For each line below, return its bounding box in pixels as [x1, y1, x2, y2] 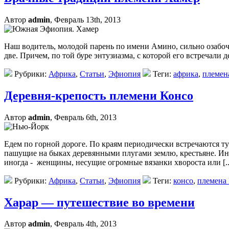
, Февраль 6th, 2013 [50, 112, 117, 122]
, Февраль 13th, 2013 [50, 15, 121, 24]
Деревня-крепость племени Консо [4, 88, 193, 102]
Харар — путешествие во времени [4, 195, 195, 209]
